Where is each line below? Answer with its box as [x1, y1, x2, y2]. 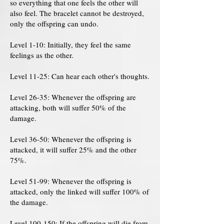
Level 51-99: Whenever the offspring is [10, 176, 131, 186]
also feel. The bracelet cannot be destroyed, [10, 8, 144, 18]
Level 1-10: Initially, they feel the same [10, 39, 131, 49]
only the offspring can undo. [10, 18, 98, 28]
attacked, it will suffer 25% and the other [10, 144, 136, 154]
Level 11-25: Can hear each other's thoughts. [10, 71, 149, 81]
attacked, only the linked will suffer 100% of [10, 186, 149, 196]
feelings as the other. [10, 50, 73, 60]
